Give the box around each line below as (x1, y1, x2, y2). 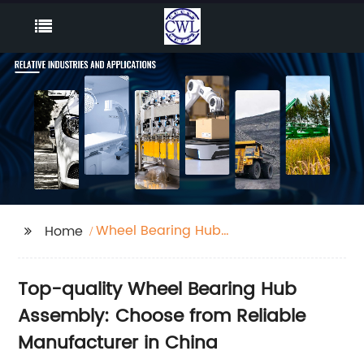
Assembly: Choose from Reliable (18, 301, 306, 331)
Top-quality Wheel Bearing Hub (18, 274, 297, 305)
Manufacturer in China (18, 327, 219, 358)
